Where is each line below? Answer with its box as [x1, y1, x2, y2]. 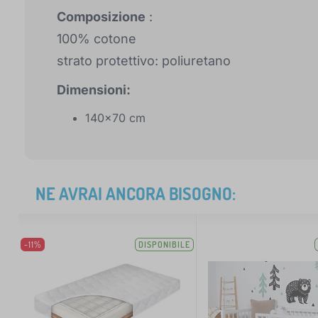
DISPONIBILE [138, 239, 191, 251]
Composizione [57, 9, 146, 25]
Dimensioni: [57, 82, 131, 98]
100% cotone [57, 31, 136, 47]
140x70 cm [85, 111, 146, 126]
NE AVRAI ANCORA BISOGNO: [35, 182, 236, 205]
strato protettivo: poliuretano [57, 53, 231, 69]
